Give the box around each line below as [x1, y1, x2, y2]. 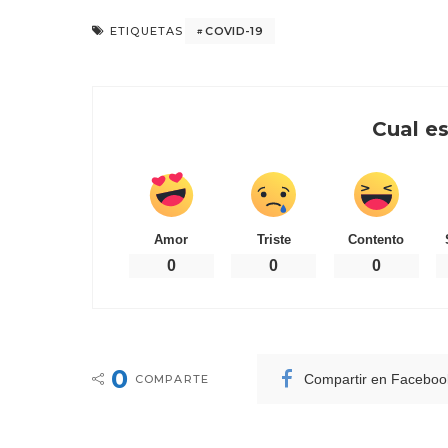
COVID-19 [205, 23, 264, 38]
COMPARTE [135, 372, 209, 386]
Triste [256, 232, 291, 247]
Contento [348, 232, 405, 247]
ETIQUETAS [110, 24, 184, 38]
